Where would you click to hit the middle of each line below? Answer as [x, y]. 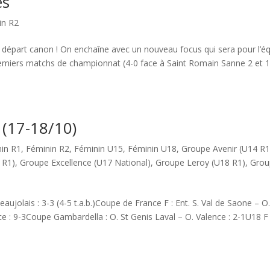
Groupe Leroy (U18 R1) [201, 162]
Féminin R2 [48, 149]
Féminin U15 [99, 149]
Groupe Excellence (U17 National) [86, 162]
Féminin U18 [152, 149]
